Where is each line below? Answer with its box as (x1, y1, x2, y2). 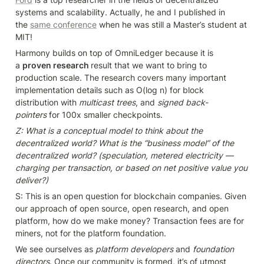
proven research (22, 60, 91, 71)
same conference (30, 19, 97, 30)
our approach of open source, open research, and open (15, 203, 229, 214)
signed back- (157, 97, 208, 108)
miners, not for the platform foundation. (15, 228, 166, 239)
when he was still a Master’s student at (97, 19, 247, 30)
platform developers (95, 244, 173, 255)
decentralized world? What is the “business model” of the (15, 138, 234, 148)
